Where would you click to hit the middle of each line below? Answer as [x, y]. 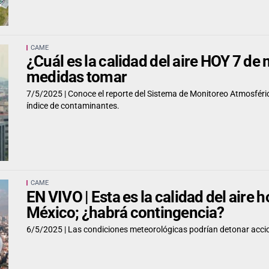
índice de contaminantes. [73, 105]
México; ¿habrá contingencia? [125, 212]
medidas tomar [77, 77]
